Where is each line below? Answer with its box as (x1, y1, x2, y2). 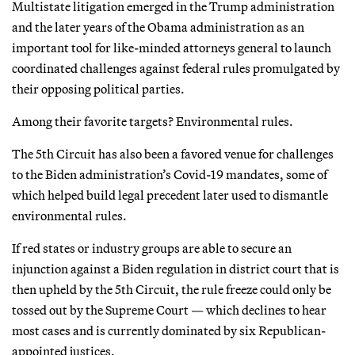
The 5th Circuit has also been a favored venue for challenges (12, 145, 334, 162)
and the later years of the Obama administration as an (12, 18, 304, 35)
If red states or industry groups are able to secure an (12, 239, 292, 256)
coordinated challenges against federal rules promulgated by (12, 59, 340, 76)
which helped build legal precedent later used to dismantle (12, 186, 328, 203)
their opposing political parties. (12, 80, 185, 97)
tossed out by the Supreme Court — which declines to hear (12, 301, 326, 318)
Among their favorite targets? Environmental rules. (12, 113, 293, 129)
